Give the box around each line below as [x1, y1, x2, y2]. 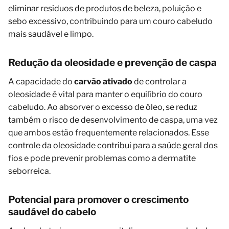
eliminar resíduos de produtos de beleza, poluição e [8, 4, 201, 14]
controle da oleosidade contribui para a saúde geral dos [8, 141, 218, 151]
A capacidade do [8, 77, 74, 87]
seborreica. [8, 166, 51, 176]
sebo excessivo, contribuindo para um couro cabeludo [8, 16, 213, 27]
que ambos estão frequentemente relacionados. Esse [8, 128, 209, 138]
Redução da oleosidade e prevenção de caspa [8, 57, 217, 69]
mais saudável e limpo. [8, 29, 94, 39]
